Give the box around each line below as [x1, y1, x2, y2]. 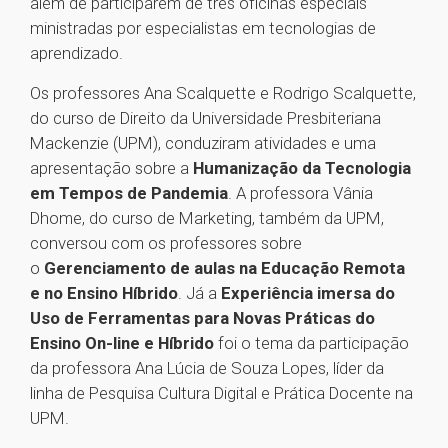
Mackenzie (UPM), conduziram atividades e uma [30, 133, 376, 154]
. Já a [178, 283, 221, 304]
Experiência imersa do [221, 283, 395, 304]
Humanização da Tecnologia [193, 158, 411, 179]
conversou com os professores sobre [30, 233, 302, 254]
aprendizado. [30, 43, 123, 64]
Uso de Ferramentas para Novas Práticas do [30, 308, 375, 329]
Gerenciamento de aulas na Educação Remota [44, 258, 405, 279]
